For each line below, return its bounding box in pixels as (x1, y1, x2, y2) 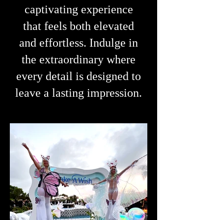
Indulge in (89, 36, 138, 49)
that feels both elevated (23, 20, 134, 32)
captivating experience (24, 3, 133, 16)
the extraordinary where (22, 53, 136, 66)
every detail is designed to (16, 70, 141, 82)
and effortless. (19, 36, 89, 49)
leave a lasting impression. (15, 86, 142, 99)
